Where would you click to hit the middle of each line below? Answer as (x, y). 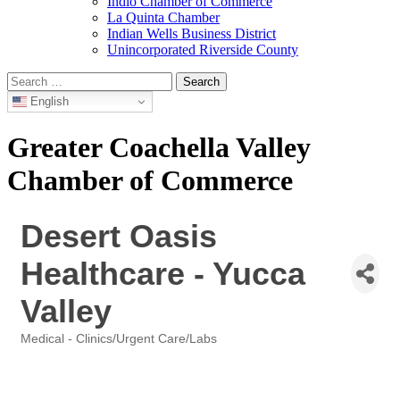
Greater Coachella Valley (159, 148)
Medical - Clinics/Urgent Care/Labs (119, 338)
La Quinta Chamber (163, 17)
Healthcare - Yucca (163, 273)
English (48, 101)
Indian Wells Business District (192, 33)
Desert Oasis (119, 236)
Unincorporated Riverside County (203, 50)
